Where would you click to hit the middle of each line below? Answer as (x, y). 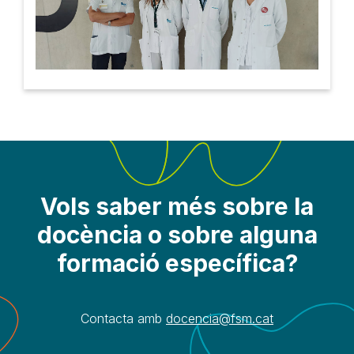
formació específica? (177, 264)
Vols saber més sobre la (177, 207)
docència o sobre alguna (177, 235)
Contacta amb (123, 319)
